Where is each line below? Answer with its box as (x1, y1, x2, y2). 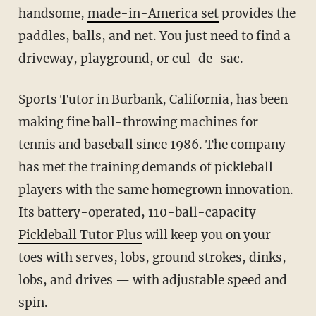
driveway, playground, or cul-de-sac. (18, 51, 243, 67)
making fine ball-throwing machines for (18, 114, 258, 130)
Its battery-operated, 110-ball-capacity (18, 205, 256, 221)
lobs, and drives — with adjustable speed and (18, 272, 287, 288)
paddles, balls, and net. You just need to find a (18, 28, 291, 44)
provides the (218, 6, 296, 22)
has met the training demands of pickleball (18, 159, 273, 176)
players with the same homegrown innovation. (18, 182, 293, 198)
